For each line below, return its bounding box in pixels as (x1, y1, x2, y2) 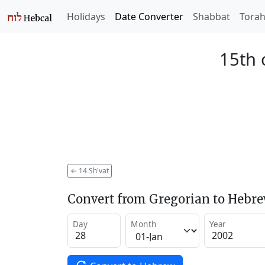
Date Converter (115, 10, 183, 23)
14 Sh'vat (77, 165, 109, 176)
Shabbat (193, 10, 230, 23)
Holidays (67, 10, 105, 23)
